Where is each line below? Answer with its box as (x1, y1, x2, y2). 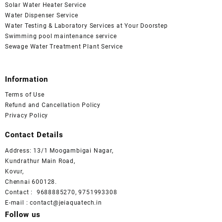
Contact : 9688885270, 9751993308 (5, 188, 117, 196)
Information (5, 74, 48, 84)
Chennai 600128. (5, 178, 57, 185)
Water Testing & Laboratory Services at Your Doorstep (5, 22, 168, 29)
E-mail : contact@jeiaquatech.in (5, 199, 102, 206)
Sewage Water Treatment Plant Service (5, 43, 123, 50)
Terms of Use (5, 91, 45, 99)
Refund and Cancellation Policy (5, 102, 101, 109)
